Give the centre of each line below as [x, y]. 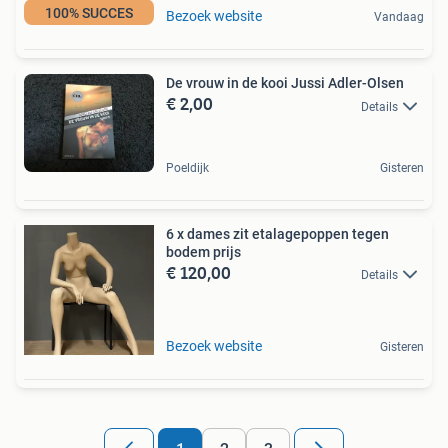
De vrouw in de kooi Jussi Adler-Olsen [347, 83]
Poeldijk [187, 168]
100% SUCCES [89, 13]
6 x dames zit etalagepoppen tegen [277, 234]
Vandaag [399, 17]
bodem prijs [203, 252]
